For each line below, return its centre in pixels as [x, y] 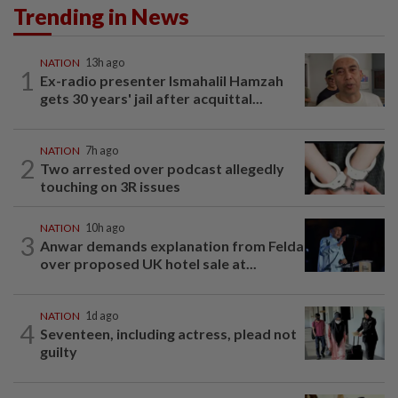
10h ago [105, 228]
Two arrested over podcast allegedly [162, 169]
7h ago [102, 151]
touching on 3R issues [110, 187]
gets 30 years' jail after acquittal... [151, 99]
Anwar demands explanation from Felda [172, 246]
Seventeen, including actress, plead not [168, 334]
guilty [59, 352]
